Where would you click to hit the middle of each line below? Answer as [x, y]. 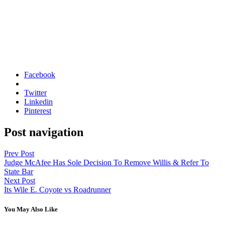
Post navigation [44, 132]
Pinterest [38, 111]
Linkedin [38, 102]
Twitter [35, 93]
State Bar [19, 172]
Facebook [40, 75]
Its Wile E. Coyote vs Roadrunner [58, 190]
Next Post [20, 181]
